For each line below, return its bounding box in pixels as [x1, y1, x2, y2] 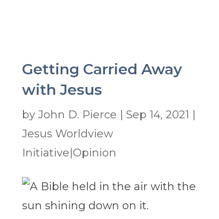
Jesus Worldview [22, 127, 113, 141]
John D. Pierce [38, 108, 117, 122]
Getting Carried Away [22, 60, 182, 79]
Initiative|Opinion [22, 146, 116, 160]
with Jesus [22, 81, 102, 99]
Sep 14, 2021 [126, 108, 189, 122]
